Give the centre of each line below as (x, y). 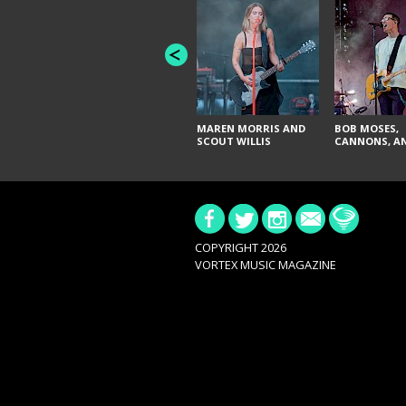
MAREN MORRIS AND (251, 128)
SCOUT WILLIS (234, 140)
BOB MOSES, (366, 128)
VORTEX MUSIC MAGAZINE (265, 265)
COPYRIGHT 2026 (240, 248)
